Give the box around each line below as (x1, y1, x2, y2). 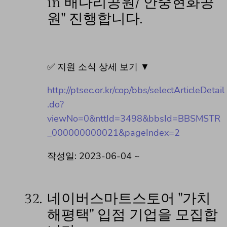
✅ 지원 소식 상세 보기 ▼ (47, 60, 149, 73)
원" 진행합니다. (47, 10, 142, 27)
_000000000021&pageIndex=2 (47, 126, 180, 139)
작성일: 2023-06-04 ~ (47, 149, 140, 162)
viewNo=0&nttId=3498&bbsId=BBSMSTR (47, 112, 220, 125)
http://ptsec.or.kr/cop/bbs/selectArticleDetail (47, 84, 224, 96)
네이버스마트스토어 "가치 (47, 191, 211, 208)
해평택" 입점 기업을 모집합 (47, 207, 218, 224)
